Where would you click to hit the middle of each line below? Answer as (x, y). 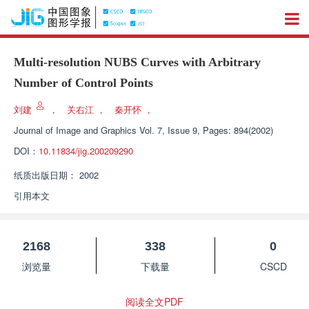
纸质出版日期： (45, 175)
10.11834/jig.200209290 (86, 151)
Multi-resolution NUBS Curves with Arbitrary (137, 62)
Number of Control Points (83, 83)
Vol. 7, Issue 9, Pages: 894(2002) (206, 130)
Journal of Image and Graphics (75, 130)
